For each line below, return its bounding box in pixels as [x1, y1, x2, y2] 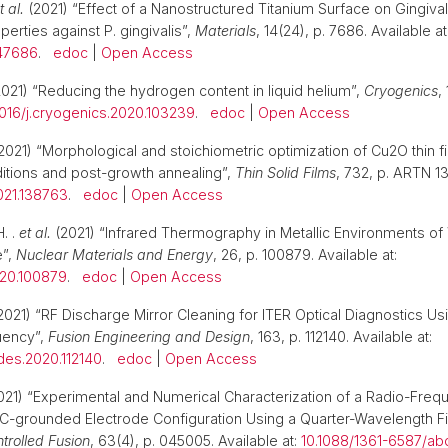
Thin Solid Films [235, 164, 336, 181]
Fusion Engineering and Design [48, 328, 250, 345]
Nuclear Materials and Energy [16, 246, 213, 263]
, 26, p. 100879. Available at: [213, 246, 397, 263]
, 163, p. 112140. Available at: [250, 328, 432, 345]
